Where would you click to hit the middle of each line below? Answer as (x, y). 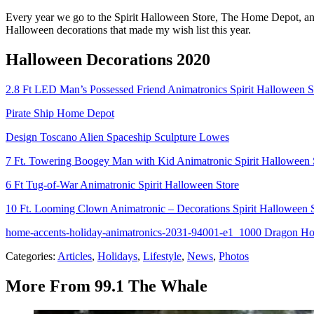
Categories (29, 257)
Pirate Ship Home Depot (60, 114)
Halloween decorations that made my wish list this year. (128, 30)
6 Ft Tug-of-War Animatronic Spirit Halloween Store (122, 185)
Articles (75, 257)
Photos (234, 257)
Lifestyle (162, 257)
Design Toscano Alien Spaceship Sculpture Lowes (117, 137)
